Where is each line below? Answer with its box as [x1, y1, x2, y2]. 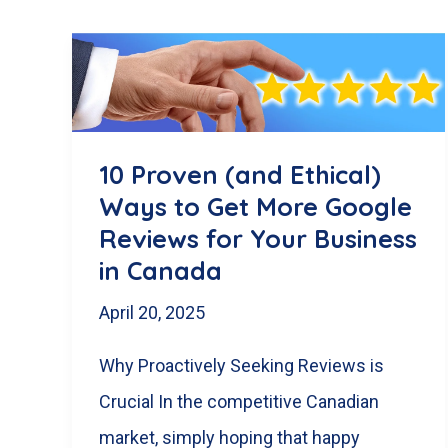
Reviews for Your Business [99, 223, 417, 255]
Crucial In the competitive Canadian [99, 390, 379, 412]
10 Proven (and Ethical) [99, 159, 381, 191]
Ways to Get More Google [99, 191, 412, 223]
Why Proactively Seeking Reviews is [99, 354, 384, 376]
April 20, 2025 [99, 301, 205, 323]
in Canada [99, 255, 222, 287]
